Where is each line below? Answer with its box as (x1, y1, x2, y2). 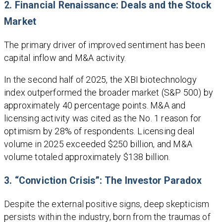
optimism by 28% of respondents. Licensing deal (4, 126, 195, 137)
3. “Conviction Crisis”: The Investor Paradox (4, 175, 202, 187)
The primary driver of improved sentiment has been (4, 40, 205, 51)
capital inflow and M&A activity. (4, 53, 126, 63)
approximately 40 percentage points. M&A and (4, 100, 186, 111)
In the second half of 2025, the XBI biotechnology (4, 74, 197, 85)
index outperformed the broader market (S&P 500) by (4, 87, 214, 98)
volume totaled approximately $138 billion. (4, 152, 170, 163)
